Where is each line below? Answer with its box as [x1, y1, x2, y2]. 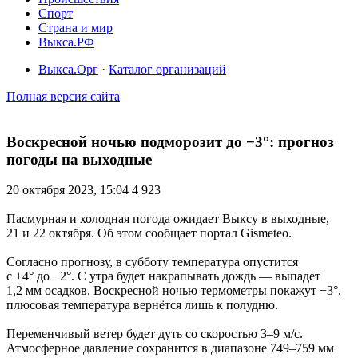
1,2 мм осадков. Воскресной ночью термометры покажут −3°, [6, 284, 341, 298]
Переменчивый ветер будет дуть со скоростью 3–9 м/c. [6, 327, 303, 341]
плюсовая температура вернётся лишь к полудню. [6, 298, 278, 312]
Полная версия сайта [6, 89, 120, 103]
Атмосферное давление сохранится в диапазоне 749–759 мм [6, 341, 334, 356]
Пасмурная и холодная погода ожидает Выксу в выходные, [6, 212, 329, 226]
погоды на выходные [6, 150, 152, 168]
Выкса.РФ [38, 35, 94, 49]
